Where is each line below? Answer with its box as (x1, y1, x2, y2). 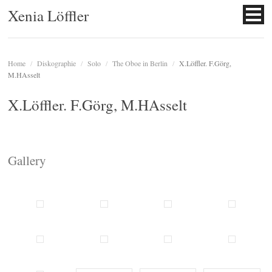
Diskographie (37, 58, 76, 69)
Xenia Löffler (8, 5, 89, 26)
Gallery (8, 152, 47, 169)
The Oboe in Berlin (112, 58, 168, 69)
